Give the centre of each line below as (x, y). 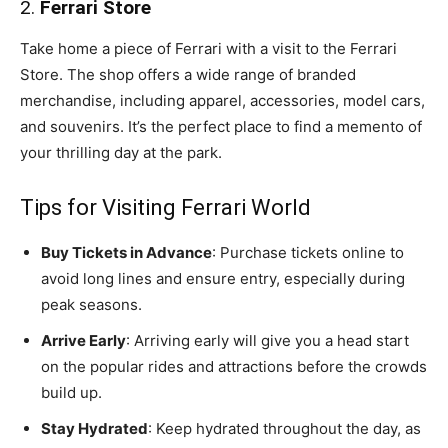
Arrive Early (83, 340)
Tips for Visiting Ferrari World (165, 207)
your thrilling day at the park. (121, 152)
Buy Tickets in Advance (126, 252)
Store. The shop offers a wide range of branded (188, 74)
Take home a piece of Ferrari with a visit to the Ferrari (208, 48)
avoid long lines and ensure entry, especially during (223, 278)
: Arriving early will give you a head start (267, 340)
